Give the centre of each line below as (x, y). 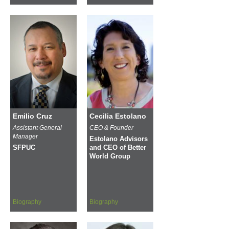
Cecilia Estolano (118, 116)
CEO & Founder (111, 128)
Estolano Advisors (119, 139)
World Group (110, 156)
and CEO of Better (118, 147)
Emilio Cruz (32, 116)
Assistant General (37, 128)
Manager (25, 136)
